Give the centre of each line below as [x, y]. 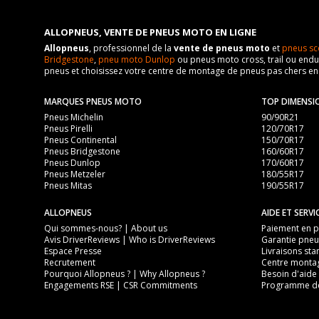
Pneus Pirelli [68, 129]
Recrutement [70, 262]
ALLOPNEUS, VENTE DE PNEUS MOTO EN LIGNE [150, 32]
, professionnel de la [131, 48]
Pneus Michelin [74, 117]
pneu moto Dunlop [137, 59]
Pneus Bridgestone [82, 151]
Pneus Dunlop [72, 163]
